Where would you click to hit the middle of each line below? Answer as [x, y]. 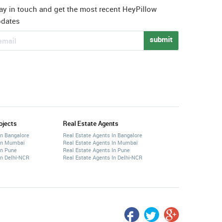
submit [161, 39]
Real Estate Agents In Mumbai [100, 142]
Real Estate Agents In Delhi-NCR [103, 157]
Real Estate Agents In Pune [96, 150]
